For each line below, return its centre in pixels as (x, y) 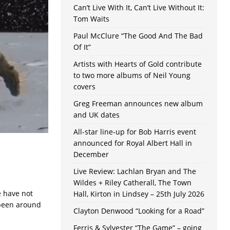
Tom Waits (91, 19)
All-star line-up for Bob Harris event (135, 132)
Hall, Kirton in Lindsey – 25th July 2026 (139, 194)
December (91, 155)
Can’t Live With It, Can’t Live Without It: (139, 8)
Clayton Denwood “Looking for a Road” (139, 211)
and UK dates (96, 115)
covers (84, 87)
